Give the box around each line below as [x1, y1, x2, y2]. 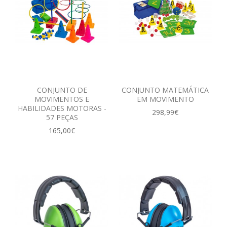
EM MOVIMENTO [136, 94, 194, 104]
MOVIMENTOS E [34, 94, 89, 104]
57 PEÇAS [46, 112, 78, 122]
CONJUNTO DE [36, 85, 87, 95]
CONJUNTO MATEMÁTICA [122, 85, 209, 95]
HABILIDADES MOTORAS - [17, 103, 106, 113]
